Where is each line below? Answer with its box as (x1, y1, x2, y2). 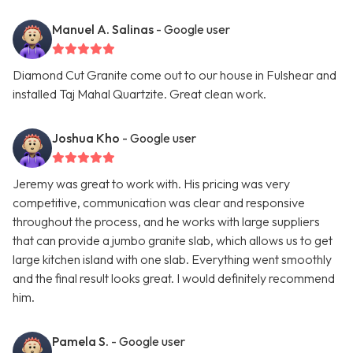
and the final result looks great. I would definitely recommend (13, 270, 335, 287)
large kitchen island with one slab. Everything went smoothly (13, 251, 332, 268)
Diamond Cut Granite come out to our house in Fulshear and (13, 67, 336, 84)
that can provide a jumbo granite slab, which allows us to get (13, 232, 333, 249)
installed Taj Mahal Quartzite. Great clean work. (13, 86, 266, 102)
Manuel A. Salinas (52, 21, 154, 38)
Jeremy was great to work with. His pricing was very (13, 176, 290, 192)
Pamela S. (52, 333, 109, 350)
